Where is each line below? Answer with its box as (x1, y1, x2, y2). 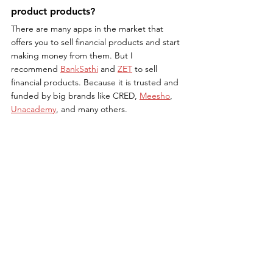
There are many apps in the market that (11, 23, 166, 35)
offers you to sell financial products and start (11, 37, 182, 48)
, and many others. (56, 104, 127, 115)
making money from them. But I (11, 50, 135, 62)
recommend (11, 63, 60, 75)
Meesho (140, 90, 170, 102)
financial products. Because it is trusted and (11, 77, 181, 88)
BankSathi (60, 63, 98, 75)
